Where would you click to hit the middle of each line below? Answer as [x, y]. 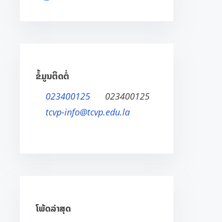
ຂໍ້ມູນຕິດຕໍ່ [53, 76]
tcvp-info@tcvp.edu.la [88, 112]
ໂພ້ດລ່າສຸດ [54, 208]
